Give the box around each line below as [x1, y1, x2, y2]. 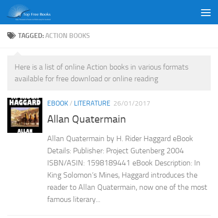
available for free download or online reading [15, 74, 158, 83]
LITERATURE [74, 99, 110, 108]
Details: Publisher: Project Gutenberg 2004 [47, 146, 184, 156]
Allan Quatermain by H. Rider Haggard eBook [47, 134, 193, 144]
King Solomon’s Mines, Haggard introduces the [47, 170, 198, 180]
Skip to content [13, 9, 64, 18]
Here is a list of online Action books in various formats [15, 62, 188, 72]
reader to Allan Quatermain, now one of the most [47, 182, 207, 192]
